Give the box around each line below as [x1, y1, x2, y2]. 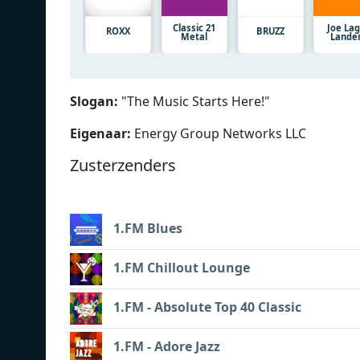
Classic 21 [173, 21, 216, 34]
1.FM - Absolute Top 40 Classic [113, 298, 301, 317]
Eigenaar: [70, 124, 131, 142]
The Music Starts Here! [127, 92, 264, 110]
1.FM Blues [113, 219, 182, 238]
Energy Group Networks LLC [131, 124, 306, 142]
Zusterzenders [70, 153, 176, 176]
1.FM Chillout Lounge [113, 259, 250, 277]
